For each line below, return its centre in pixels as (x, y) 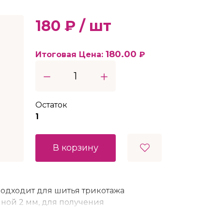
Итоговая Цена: (70, 55)
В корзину (76, 148)
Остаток (51, 105)
